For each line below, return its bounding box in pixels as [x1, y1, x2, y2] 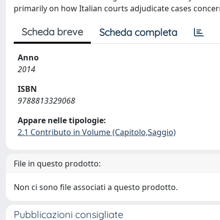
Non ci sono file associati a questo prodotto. [14, 182, 178, 192]
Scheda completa [99, 26, 177, 38]
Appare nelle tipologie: [18, 115, 106, 126]
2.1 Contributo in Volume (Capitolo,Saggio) [18, 127, 176, 137]
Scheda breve [22, 26, 83, 38]
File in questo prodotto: [14, 158, 101, 169]
